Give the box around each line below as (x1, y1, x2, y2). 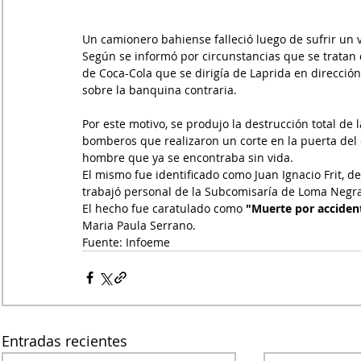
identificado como (156, 166, 251, 182)
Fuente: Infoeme (82, 234, 173, 250)
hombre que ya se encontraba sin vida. (82, 149, 293, 165)
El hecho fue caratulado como (82, 200, 243, 216)
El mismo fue (82, 166, 152, 182)
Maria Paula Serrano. (82, 217, 196, 233)
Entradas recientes (2, 330, 127, 351)
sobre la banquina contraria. (82, 81, 237, 98)
